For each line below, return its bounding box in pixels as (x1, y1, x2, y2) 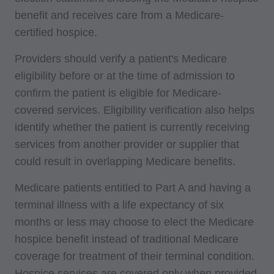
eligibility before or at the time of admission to (15, 69, 235, 82)
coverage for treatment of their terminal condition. (15, 250, 254, 262)
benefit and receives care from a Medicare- (15, 9, 224, 21)
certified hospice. (15, 26, 97, 39)
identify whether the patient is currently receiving (15, 120, 250, 133)
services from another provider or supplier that (15, 138, 239, 150)
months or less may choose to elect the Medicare (15, 215, 254, 228)
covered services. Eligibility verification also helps (15, 103, 254, 116)
